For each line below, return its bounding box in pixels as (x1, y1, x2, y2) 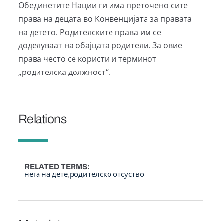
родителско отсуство (70, 170, 145, 179)
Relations (18, 112, 67, 126)
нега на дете (24, 170, 68, 179)
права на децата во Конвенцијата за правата (18, 13, 192, 24)
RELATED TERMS (24, 163, 88, 171)
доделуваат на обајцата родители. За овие (18, 39, 182, 51)
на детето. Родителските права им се (18, 26, 161, 37)
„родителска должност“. (18, 66, 110, 77)
